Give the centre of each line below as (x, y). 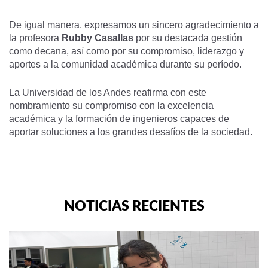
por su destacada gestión (188, 38)
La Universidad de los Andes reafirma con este (108, 92)
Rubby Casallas (98, 38)
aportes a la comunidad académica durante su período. (125, 64)
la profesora (35, 38)
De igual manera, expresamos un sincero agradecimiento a (134, 25)
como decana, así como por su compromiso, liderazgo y (127, 51)
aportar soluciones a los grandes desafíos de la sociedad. (131, 132)
